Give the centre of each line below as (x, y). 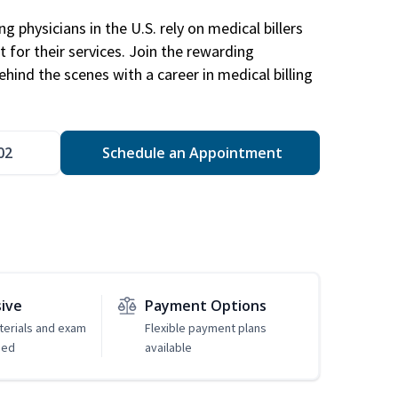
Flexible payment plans (205, 328)
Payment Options (205, 306)
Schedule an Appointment (190, 153)
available (168, 348)
